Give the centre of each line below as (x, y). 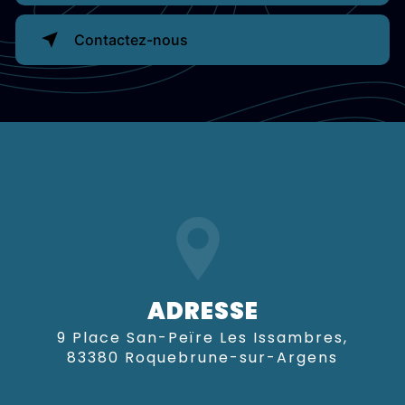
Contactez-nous (131, 40)
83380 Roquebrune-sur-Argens (202, 358)
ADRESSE (202, 311)
